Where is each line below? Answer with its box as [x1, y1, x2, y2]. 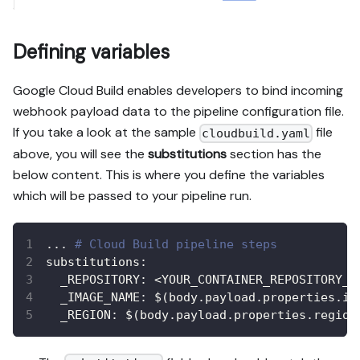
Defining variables [13, 39, 170, 65]
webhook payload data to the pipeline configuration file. [13, 103, 344, 121]
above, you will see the [13, 145, 148, 162]
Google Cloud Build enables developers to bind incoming [13, 82, 343, 100]
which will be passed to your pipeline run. [13, 186, 252, 204]
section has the [227, 145, 321, 162]
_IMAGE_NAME [60, 289, 140, 305]
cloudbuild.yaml [202, 125, 311, 141]
